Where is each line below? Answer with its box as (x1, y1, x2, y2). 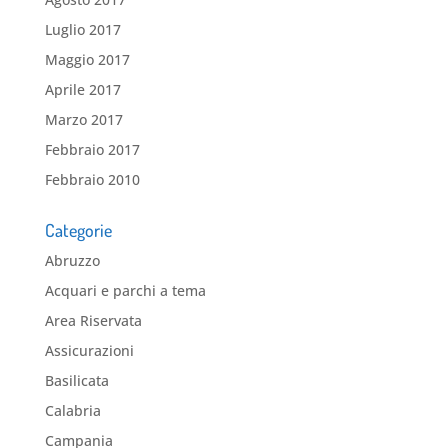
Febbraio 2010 (44, 170, 140, 190)
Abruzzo (44, 251, 100, 271)
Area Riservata (44, 311, 142, 331)
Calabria (44, 401, 101, 421)
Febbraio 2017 (44, 140, 140, 160)
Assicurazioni (44, 341, 134, 361)
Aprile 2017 (44, 80, 121, 100)
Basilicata (44, 371, 109, 391)
